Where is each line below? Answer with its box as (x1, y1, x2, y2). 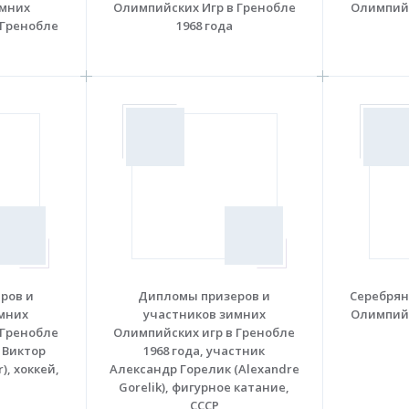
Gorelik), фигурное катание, (119, 378, 290, 395)
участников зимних (142, 305, 266, 322)
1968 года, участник (143, 341, 266, 359)
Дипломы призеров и (138, 287, 271, 304)
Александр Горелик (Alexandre (109, 360, 299, 377)
